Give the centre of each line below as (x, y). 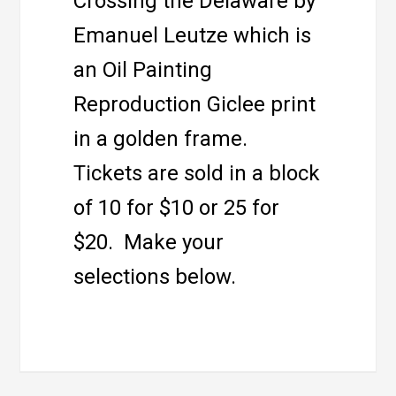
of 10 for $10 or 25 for (177, 207)
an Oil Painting (143, 69)
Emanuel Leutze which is (193, 35)
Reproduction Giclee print (195, 104)
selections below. (155, 276)
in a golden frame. (166, 138)
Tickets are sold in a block (197, 173)
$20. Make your (149, 242)
